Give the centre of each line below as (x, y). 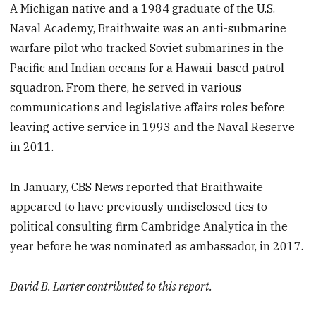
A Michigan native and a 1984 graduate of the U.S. (143, 9)
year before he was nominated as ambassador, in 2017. (157, 246)
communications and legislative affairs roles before (148, 108)
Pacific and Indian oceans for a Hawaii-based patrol (147, 68)
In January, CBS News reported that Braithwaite (137, 187)
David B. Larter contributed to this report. (111, 286)
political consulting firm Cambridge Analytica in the (149, 226)
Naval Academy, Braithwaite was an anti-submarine (148, 29)
